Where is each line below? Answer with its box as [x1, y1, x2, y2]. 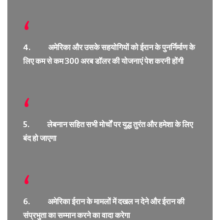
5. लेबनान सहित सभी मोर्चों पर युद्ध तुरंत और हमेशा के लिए [23, 119, 193, 129]
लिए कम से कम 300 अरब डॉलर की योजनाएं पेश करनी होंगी [23, 56, 184, 66]
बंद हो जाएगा [23, 133, 56, 143]
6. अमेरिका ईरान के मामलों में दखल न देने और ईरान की [23, 196, 185, 206]
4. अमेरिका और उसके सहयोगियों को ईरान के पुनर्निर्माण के [23, 42, 195, 52]
